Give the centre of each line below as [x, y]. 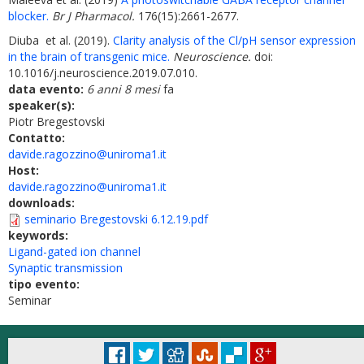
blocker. [28, 16]
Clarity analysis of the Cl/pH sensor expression [234, 40]
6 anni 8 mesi [123, 89]
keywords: [40, 235]
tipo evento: [45, 284]
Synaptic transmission [65, 268]
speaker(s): [43, 105]
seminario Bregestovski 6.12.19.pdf [116, 219]
